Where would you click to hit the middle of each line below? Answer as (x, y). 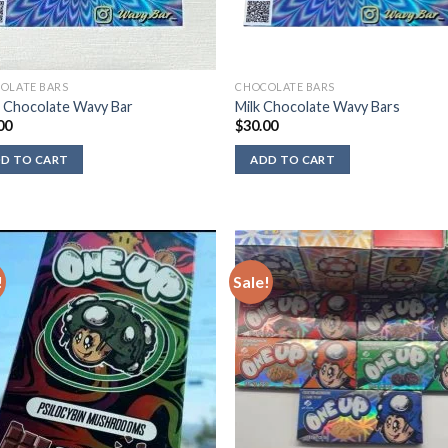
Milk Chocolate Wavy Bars (318, 106)
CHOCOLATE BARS (285, 87)
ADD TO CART (293, 159)
